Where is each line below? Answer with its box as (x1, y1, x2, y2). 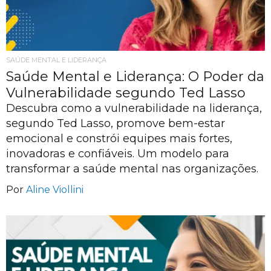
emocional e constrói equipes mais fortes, (6, 132, 232, 146)
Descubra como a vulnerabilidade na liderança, (6, 102, 262, 116)
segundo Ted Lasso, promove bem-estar (6, 117, 225, 131)
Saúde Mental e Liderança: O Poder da (6, 68, 264, 85)
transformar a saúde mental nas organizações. (6, 162, 258, 176)
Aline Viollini (26, 184, 83, 196)
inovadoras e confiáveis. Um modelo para (6, 147, 229, 161)
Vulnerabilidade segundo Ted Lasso (6, 85, 246, 102)
